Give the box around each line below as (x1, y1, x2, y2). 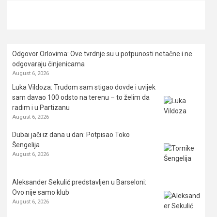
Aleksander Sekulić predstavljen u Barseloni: (12, 178, 146, 186)
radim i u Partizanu (12, 104, 70, 112)
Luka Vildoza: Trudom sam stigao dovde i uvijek (12, 83, 155, 92)
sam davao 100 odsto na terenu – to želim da (12, 93, 150, 102)
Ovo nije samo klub (12, 188, 69, 197)
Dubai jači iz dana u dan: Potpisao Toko (12, 131, 130, 139)
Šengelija (12, 141, 40, 149)
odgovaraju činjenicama (12, 60, 85, 68)
